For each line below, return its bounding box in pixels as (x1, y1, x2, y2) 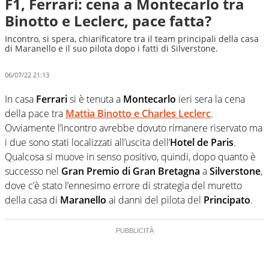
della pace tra (5, 106, 65, 120)
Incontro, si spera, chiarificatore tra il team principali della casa (5, 33, 259, 44)
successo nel (5, 164, 61, 178)
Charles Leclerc (142, 106, 211, 120)
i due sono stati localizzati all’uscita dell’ (5, 135, 170, 149)
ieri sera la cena (176, 92, 245, 106)
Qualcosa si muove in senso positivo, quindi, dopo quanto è (5, 150, 256, 163)
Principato (204, 193, 250, 207)
